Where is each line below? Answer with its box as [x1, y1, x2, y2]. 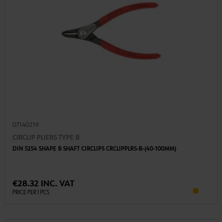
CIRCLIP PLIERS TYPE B [12, 134, 79, 141]
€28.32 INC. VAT [12, 179, 74, 188]
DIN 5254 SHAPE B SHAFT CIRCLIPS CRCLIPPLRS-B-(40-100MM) [12, 146, 176, 152]
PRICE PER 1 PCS [12, 189, 50, 196]
